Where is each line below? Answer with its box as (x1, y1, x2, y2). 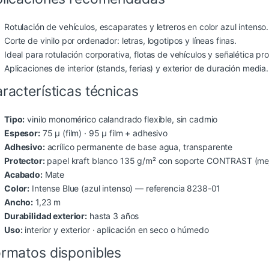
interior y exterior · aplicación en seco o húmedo (22, 225, 209, 235)
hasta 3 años (87, 211, 139, 222)
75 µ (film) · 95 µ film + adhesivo (40, 128, 168, 139)
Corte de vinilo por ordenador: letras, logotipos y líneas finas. (4, 35, 237, 46)
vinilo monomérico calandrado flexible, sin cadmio (25, 114, 218, 125)
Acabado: (4, 169, 43, 180)
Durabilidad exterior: (4, 211, 88, 222)
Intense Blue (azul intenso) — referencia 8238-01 (29, 183, 221, 194)
